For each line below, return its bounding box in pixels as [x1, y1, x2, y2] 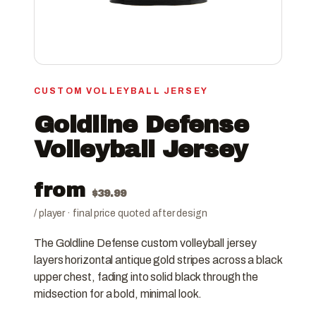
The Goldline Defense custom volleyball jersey [34, 237, 257, 250]
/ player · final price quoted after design [34, 207, 207, 219]
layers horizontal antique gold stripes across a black [34, 254, 282, 267]
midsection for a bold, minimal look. [34, 288, 202, 300]
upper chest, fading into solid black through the [34, 271, 259, 284]
